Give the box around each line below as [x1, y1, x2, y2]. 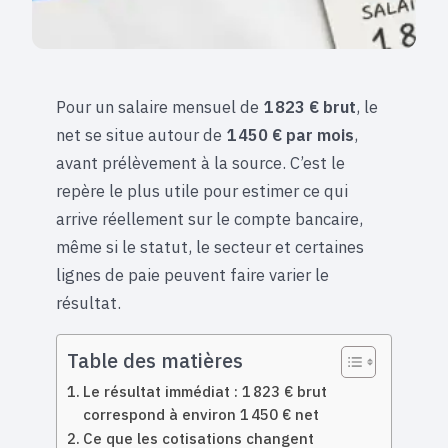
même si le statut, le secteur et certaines [56, 236, 364, 258]
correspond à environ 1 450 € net [82, 404, 319, 424]
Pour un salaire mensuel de [56, 96, 263, 118]
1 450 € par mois [226, 124, 354, 146]
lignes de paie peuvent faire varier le [56, 264, 329, 286]
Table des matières [67, 347, 243, 373]
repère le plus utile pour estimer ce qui [56, 180, 348, 202]
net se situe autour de [56, 124, 226, 146]
